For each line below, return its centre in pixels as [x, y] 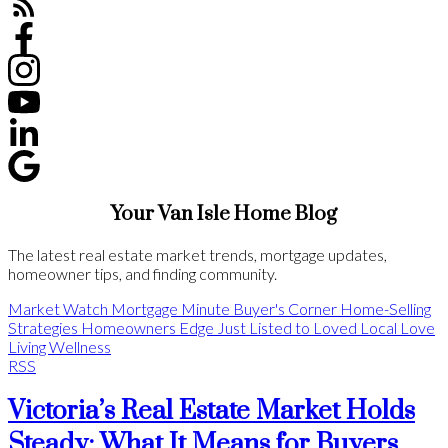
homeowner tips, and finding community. [142, 274]
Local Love [397, 328]
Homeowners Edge [147, 328]
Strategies [43, 328]
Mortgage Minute [170, 309]
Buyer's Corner [285, 309]
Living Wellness [59, 347]
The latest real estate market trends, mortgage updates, [197, 255]
